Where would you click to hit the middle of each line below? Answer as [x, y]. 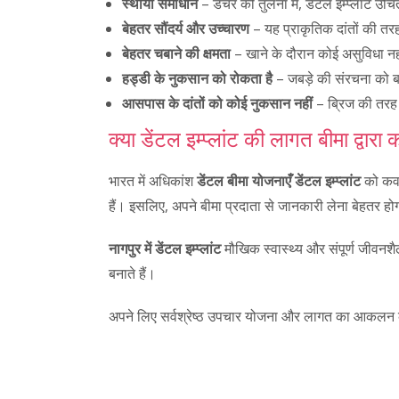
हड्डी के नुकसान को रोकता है [197, 79]
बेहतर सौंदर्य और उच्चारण [186, 29]
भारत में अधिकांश [153, 181]
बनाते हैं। [132, 274]
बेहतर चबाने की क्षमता [176, 54]
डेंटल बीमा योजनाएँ [244, 181]
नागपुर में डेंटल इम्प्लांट [165, 249]
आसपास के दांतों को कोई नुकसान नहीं [217, 104]
